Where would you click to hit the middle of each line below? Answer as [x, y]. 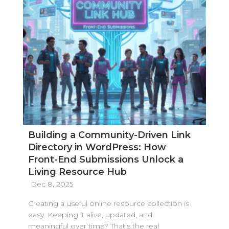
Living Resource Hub [77, 172]
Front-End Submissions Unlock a [106, 160]
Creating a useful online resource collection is [108, 204]
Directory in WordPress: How [97, 147]
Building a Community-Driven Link [109, 135]
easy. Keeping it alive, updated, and [90, 215]
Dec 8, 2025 [52, 184]
